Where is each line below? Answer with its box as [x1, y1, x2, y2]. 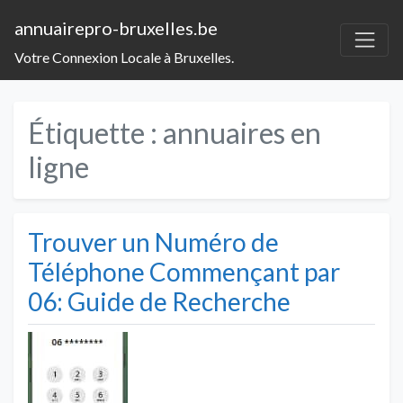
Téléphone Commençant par [28, 255, 340, 287]
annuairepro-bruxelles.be [14, 17, 218, 39]
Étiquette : [28, 114, 163, 150]
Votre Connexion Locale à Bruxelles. [14, 48, 234, 66]
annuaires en [163, 114, 321, 150]
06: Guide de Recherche [28, 285, 291, 317]
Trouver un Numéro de [28, 226, 279, 257]
